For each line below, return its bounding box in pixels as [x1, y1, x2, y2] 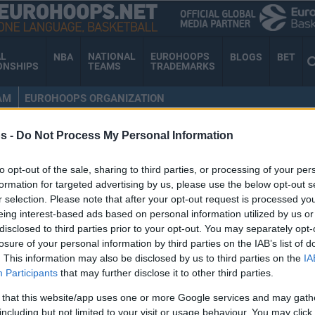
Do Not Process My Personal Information [16, 129, 233, 142]
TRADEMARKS [150, 60, 215, 72]
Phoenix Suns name [47, 223, 204, 244]
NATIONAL [88, 51, 136, 63]
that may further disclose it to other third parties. [58, 267, 274, 279]
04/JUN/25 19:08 [47, 284, 124, 298]
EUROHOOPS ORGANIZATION [24, 91, 165, 105]
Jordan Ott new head [47, 240, 209, 262]
